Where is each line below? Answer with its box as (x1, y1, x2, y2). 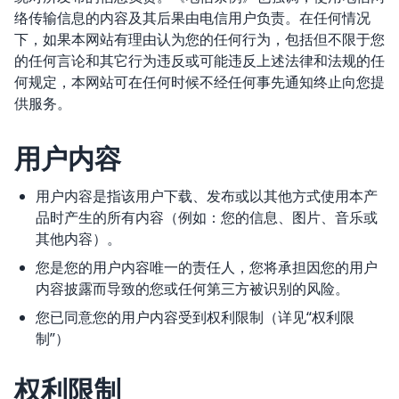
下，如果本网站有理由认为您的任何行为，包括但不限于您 (14, 29, 385, 49)
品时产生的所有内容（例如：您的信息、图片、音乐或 (36, 208, 378, 227)
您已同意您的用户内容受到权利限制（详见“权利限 (36, 307, 354, 327)
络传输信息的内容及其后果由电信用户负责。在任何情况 (14, 8, 370, 28)
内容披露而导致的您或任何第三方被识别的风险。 (36, 279, 349, 298)
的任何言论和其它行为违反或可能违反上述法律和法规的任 (14, 51, 385, 70)
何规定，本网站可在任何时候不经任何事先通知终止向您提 (14, 72, 385, 92)
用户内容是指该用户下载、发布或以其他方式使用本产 (36, 186, 378, 206)
